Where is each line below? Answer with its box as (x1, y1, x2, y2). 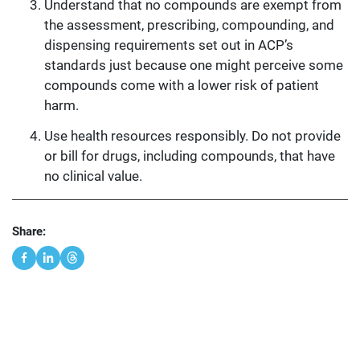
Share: (12, 224, 46, 239)
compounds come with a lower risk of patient (44, 77, 319, 94)
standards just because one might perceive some (44, 57, 343, 74)
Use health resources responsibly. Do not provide (44, 128, 341, 145)
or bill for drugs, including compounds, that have (44, 148, 335, 165)
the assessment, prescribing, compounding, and (44, 17, 334, 34)
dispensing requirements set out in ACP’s (44, 37, 293, 54)
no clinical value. (44, 168, 149, 185)
